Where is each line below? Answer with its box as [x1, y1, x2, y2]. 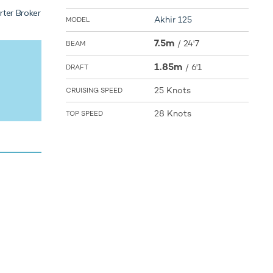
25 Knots [154, 85, 191, 96]
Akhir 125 [154, 14, 192, 26]
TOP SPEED [66, 109, 103, 118]
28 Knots [154, 108, 191, 119]
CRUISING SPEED [66, 86, 122, 95]
